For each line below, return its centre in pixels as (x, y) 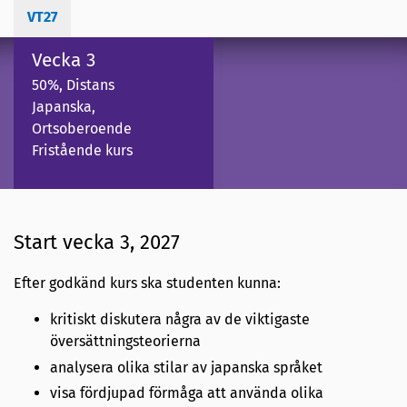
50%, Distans (73, 85)
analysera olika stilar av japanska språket (186, 367)
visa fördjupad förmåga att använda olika (187, 393)
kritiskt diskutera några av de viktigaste (180, 319)
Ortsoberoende (82, 129)
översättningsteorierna (125, 341)
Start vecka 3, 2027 (97, 242)
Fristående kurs (82, 151)
